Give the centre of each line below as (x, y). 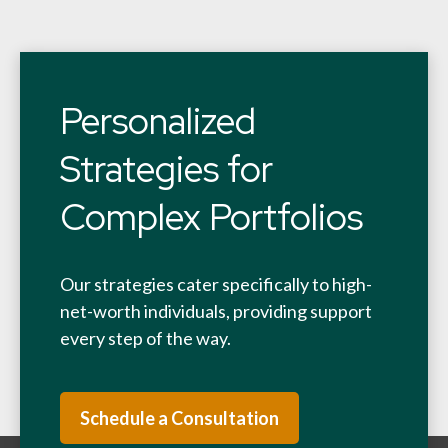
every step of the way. (145, 338)
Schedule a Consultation (179, 418)
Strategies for (166, 169)
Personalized (158, 121)
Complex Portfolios (211, 217)
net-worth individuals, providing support (216, 311)
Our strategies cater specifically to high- (216, 284)
